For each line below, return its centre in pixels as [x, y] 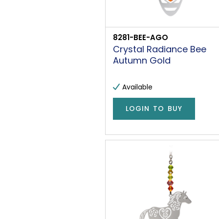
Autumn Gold [142, 60]
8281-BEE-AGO [141, 37]
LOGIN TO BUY [154, 109]
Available [137, 87]
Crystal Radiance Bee [160, 49]
